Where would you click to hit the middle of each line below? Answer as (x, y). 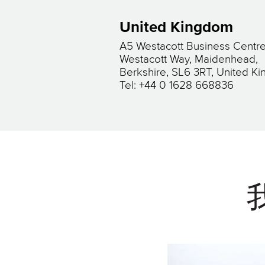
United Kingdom (176, 28)
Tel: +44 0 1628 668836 (177, 85)
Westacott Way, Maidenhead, (189, 59)
